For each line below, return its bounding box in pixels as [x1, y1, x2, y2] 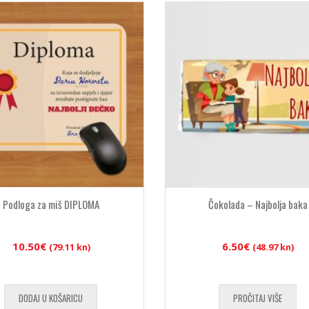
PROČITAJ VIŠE [232, 291, 282, 306]
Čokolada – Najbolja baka [208, 197, 308, 212]
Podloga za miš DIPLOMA [3, 197, 99, 212]
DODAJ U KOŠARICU [18, 291, 83, 306]
